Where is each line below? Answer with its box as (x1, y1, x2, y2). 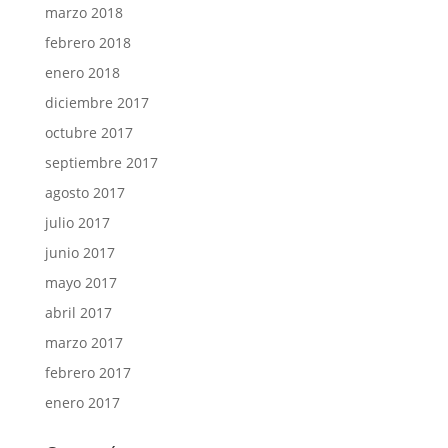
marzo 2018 (44, 2, 123, 22)
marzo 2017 (44, 332, 123, 352)
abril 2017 (44, 302, 112, 322)
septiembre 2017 (44, 152, 158, 172)
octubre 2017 (44, 122, 133, 142)
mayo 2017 (44, 272, 117, 292)
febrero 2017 (44, 362, 131, 382)
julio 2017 (44, 212, 110, 232)
